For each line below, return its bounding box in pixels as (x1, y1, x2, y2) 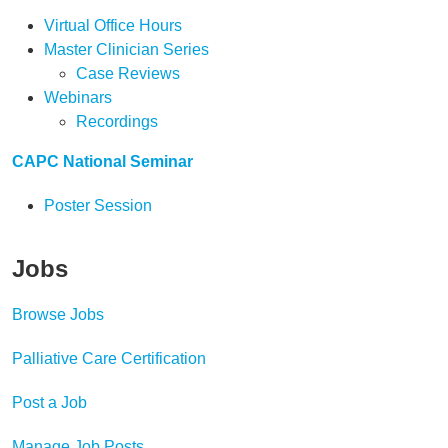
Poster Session (44, 197, 152, 214)
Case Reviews (76, 65, 180, 82)
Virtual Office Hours (44, 17, 182, 34)
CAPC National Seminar (12, 153, 193, 170)
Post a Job (12, 394, 87, 411)
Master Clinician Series (44, 41, 209, 58)
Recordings (76, 113, 158, 130)
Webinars (44, 89, 112, 106)
